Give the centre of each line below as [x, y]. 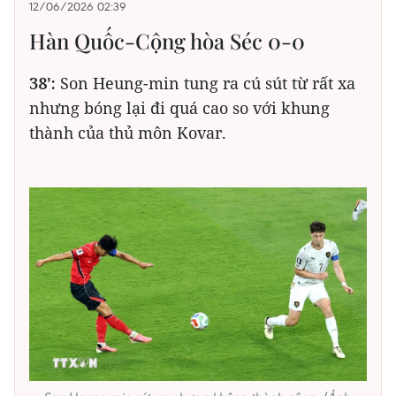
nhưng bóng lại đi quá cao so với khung [179, 108]
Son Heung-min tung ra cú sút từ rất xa [206, 84]
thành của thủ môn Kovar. [128, 133]
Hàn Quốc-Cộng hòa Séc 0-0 [167, 41]
